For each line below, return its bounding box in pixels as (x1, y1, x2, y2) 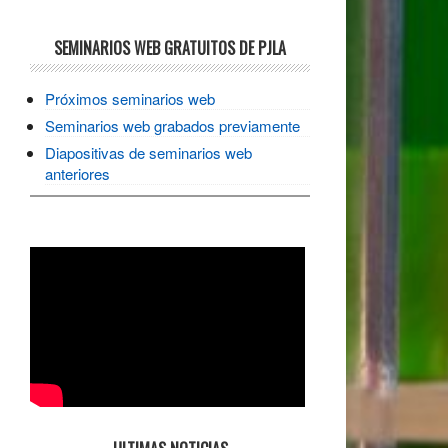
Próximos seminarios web (45, 88, 215, 110)
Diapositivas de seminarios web (45, 142, 252, 164)
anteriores (45, 163, 110, 185)
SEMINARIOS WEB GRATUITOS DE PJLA (54, 36, 286, 61)
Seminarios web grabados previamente (45, 115, 300, 137)
